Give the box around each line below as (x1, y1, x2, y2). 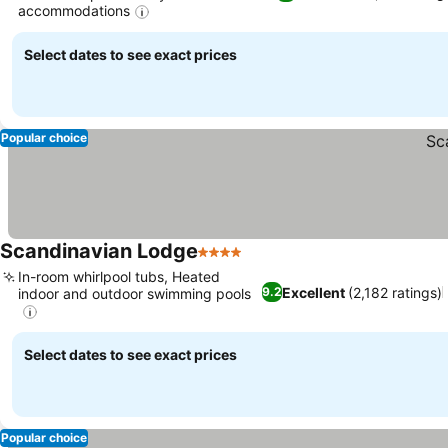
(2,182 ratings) (347, 283, 442, 301)
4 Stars (197, 252, 251, 273)
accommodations (18, 2, 130, 19)
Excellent (281, 283, 345, 301)
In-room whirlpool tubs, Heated (18, 268, 220, 286)
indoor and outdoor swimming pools (18, 285, 251, 303)
